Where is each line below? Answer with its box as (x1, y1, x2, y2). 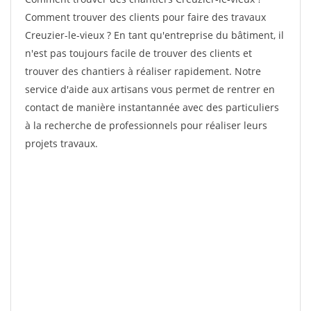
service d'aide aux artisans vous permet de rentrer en (25, 83, 275, 96)
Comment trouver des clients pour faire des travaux (25, 10, 266, 24)
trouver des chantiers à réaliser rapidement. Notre (25, 65, 261, 78)
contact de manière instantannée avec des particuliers (25, 101, 279, 114)
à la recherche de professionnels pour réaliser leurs (25, 119, 267, 132)
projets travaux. (25, 137, 98, 150)
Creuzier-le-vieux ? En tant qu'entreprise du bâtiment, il (25, 28, 284, 42)
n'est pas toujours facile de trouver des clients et (25, 47, 252, 60)
